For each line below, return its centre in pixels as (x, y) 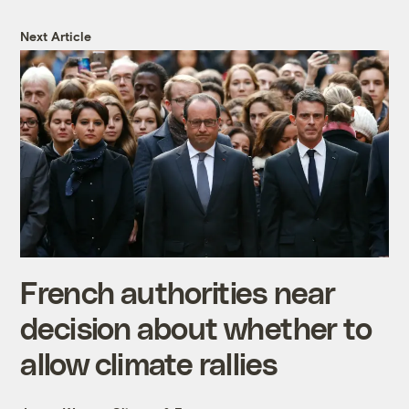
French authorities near (178, 291)
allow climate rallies (149, 362)
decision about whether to (196, 327)
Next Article (56, 36)
